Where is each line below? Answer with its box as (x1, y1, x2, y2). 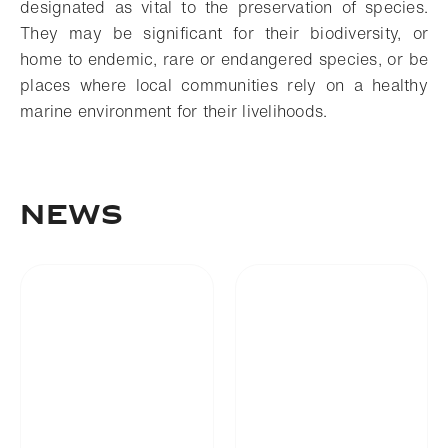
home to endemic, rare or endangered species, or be (20, 47, 428, 71)
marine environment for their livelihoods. (20, 99, 328, 123)
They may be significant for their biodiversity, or (20, 21, 428, 45)
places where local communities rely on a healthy (20, 73, 428, 97)
